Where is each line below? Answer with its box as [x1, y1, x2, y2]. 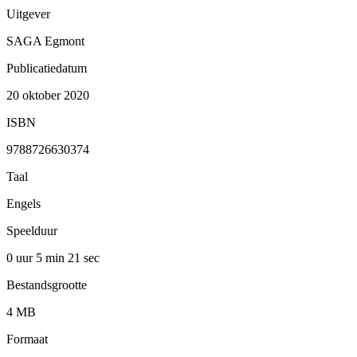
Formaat [6, 331, 48, 346]
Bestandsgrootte [6, 277, 87, 292]
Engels [6, 196, 41, 210]
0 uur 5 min [6, 250, 68, 265]
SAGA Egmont [6, 33, 84, 48]
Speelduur [6, 223, 57, 237]
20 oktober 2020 [6, 88, 89, 102]
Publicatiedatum [6, 61, 87, 75]
